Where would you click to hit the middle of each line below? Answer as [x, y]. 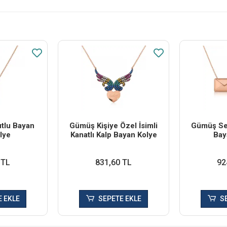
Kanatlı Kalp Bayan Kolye [113, 135]
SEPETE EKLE [120, 199]
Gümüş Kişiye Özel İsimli [113, 126]
